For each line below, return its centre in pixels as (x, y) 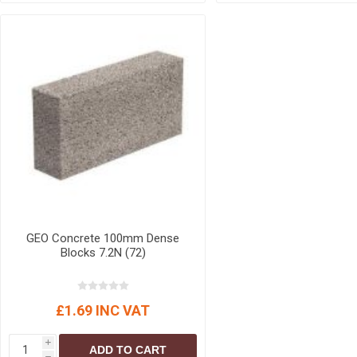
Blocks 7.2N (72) (103, 252)
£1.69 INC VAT (103, 310)
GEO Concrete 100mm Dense (103, 238)
